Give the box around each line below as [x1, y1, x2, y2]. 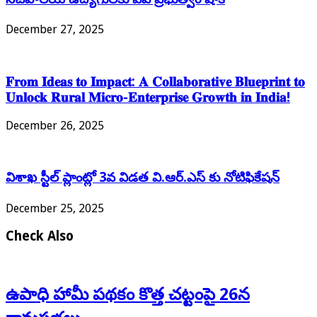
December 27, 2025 [6, 23, 104, 37]
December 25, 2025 [6, 202, 104, 216]
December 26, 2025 [6, 118, 104, 132]
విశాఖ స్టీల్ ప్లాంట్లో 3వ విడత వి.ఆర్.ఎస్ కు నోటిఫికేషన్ [6, 170, 279, 185]
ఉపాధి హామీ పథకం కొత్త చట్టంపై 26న [6, 284, 250, 304]
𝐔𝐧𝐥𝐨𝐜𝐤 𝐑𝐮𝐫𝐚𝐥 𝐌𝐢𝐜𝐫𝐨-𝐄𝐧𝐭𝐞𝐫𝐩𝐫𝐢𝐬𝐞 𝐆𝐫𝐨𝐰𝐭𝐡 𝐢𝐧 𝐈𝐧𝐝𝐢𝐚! [6, 90, 290, 105]
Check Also [6, 228, 74, 243]
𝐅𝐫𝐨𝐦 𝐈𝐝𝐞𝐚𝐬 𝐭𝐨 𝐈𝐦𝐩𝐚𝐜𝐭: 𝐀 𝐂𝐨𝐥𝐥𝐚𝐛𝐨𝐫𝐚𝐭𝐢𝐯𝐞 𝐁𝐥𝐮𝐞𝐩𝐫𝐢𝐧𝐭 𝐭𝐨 [6, 74, 305, 89]
